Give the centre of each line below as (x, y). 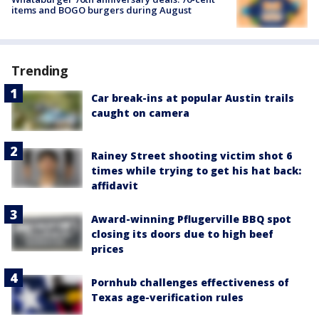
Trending (40, 71)
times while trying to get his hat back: (196, 170)
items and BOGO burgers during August (101, 10)
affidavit (115, 185)
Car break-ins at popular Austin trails (193, 98)
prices (108, 249)
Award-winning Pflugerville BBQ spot (191, 219)
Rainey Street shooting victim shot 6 (192, 155)
